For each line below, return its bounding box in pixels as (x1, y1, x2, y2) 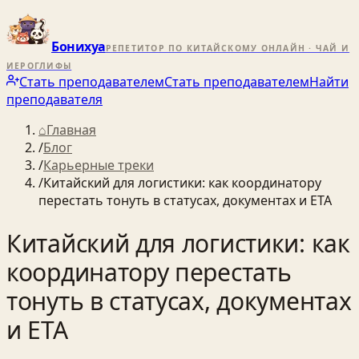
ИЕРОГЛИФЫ (6, 60, 72, 71)
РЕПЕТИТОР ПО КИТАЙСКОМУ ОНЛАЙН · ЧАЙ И (105, 42, 350, 54)
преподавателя (6, 91, 103, 108)
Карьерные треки (43, 156, 154, 174)
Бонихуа (51, 38, 106, 55)
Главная (46, 121, 96, 139)
